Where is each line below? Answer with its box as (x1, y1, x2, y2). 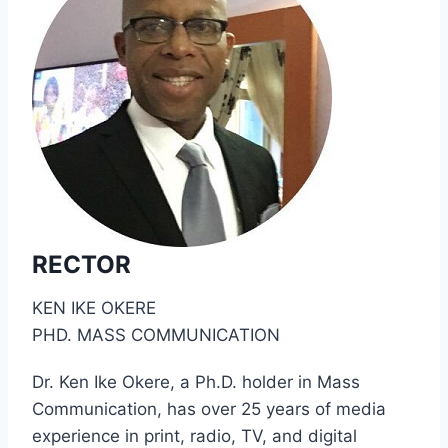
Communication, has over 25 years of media (32, 399, 386, 420)
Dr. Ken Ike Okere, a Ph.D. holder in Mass (32, 372, 360, 393)
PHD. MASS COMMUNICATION (32, 325, 280, 346)
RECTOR (32, 250, 131, 280)
